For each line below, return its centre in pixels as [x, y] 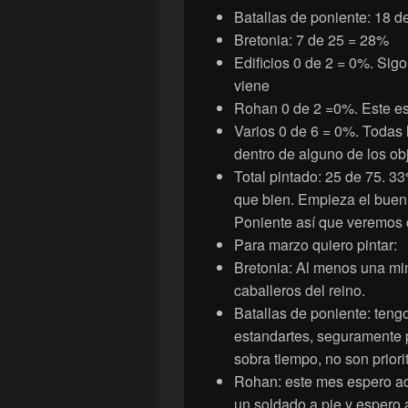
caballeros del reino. [300, 291]
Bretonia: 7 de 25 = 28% [311, 40]
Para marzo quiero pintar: [316, 245]
